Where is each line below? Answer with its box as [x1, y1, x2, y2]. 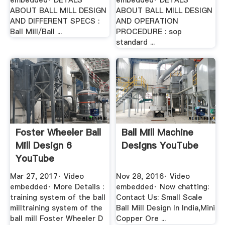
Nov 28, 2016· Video [116, 171, 190, 181]
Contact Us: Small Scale [116, 192, 203, 202]
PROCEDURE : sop [116, 27, 182, 37]
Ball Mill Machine [122, 126, 194, 139]
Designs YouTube [122, 139, 199, 152]
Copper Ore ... [116, 213, 166, 223]
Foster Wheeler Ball [15, 126, 101, 139]
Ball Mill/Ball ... [10, 27, 62, 37]
